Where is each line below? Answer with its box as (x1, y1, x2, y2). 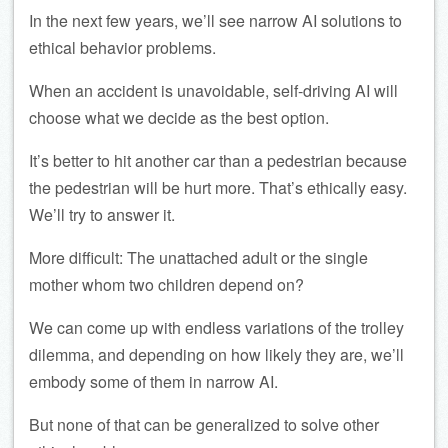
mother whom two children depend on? (29, 272, 304, 296)
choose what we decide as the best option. (29, 105, 329, 129)
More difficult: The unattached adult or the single (29, 245, 368, 269)
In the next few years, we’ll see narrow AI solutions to (29, 8, 402, 32)
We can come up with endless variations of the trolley (29, 315, 404, 339)
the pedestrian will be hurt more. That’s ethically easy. (29, 175, 407, 199)
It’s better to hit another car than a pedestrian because (29, 148, 407, 172)
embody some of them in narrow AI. (29, 369, 278, 393)
